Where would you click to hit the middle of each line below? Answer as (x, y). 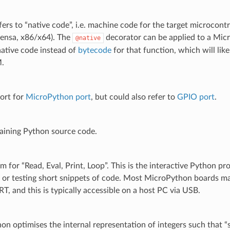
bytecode (94, 50)
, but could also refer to (134, 97)
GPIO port (196, 97)
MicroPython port (58, 97)
